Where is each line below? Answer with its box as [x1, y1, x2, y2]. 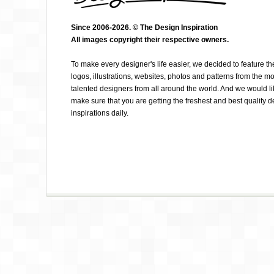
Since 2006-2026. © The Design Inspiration [71, 23, 218, 32]
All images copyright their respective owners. [71, 35, 229, 44]
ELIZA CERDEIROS [209, 40, 265, 47]
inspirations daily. [71, 109, 128, 117]
